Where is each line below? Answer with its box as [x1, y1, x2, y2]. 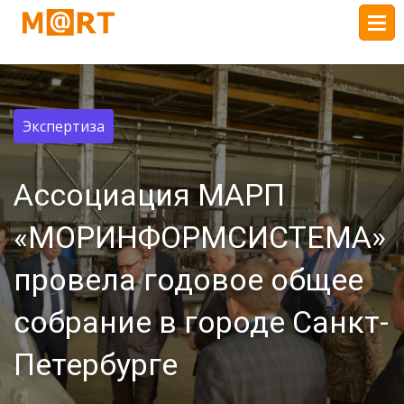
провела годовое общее [14, 262, 363, 298]
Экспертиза [23, 116, 105, 136]
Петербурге [14, 346, 178, 382]
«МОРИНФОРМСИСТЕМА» [14, 219, 386, 255]
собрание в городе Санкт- [14, 304, 389, 340]
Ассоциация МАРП [14, 177, 285, 213]
